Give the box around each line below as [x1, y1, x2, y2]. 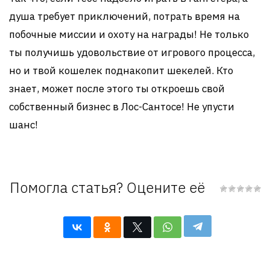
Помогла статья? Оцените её [9, 178, 205, 197]
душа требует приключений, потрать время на [9, 10, 240, 23]
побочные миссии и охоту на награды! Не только [9, 28, 249, 41]
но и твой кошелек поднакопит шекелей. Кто [9, 64, 233, 77]
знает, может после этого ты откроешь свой [9, 82, 225, 95]
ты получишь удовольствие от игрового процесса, [9, 46, 255, 59]
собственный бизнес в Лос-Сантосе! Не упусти [9, 100, 234, 113]
